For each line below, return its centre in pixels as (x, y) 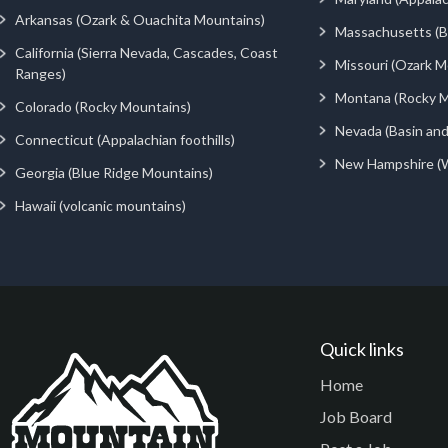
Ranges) (40, 73)
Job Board (356, 416)
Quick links (362, 348)
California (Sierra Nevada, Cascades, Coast (146, 52)
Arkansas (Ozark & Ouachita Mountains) (140, 19)
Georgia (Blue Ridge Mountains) (114, 172)
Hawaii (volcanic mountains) (100, 205)
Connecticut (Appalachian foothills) (125, 139)
